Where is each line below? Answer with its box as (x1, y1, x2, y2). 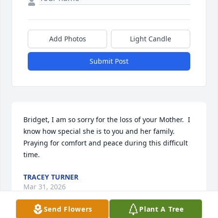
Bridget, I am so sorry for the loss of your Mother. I (23, 115, 190, 125)
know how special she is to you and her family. (23, 127, 175, 136)
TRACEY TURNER (23, 172, 78, 182)
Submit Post (90, 56, 128, 66)
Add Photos (49, 34, 86, 44)
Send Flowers (43, 204, 93, 214)
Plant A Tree (139, 204, 184, 214)
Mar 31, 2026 (23, 182, 66, 192)
